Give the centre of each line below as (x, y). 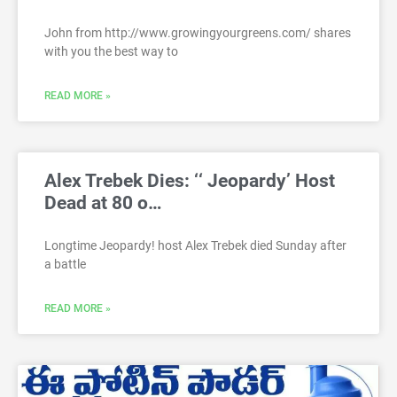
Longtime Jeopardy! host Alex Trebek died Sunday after (195, 246)
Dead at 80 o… (103, 203)
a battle (65, 265)
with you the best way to (111, 52)
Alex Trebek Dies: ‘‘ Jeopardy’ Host (190, 181)
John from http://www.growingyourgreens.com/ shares (198, 33)
